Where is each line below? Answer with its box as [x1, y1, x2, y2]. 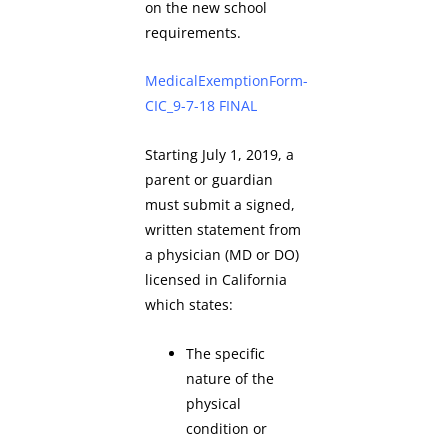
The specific [186, 344, 266, 364]
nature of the [186, 369, 275, 389]
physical [186, 394, 242, 414]
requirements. [145, 22, 241, 42]
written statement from [145, 220, 301, 240]
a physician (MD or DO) [145, 245, 299, 265]
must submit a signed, [145, 195, 295, 215]
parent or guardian [145, 170, 273, 190]
